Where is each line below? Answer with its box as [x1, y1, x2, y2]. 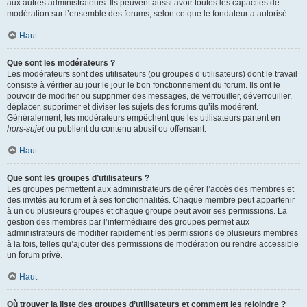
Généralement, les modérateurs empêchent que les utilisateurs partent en [7, 113, 280, 123]
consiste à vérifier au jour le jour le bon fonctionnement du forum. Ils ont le [7, 80, 280, 90]
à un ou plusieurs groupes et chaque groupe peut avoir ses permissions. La [7, 206, 287, 216]
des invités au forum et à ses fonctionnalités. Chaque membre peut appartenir [7, 195, 295, 205]
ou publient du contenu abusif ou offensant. [44, 124, 206, 134]
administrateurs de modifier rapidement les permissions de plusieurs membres [7, 228, 298, 238]
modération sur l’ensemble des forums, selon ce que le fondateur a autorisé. [7, 9, 289, 19]
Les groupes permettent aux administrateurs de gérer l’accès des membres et [7, 184, 294, 194]
